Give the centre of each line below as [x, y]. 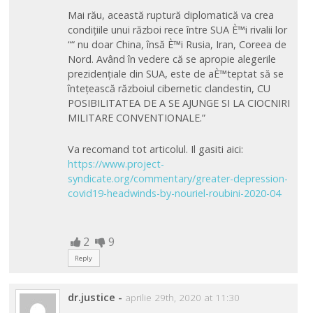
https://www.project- [116, 163]
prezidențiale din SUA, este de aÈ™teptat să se [175, 74]
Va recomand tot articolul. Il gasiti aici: [155, 149]
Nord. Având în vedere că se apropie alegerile [172, 59]
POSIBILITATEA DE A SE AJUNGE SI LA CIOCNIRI [179, 103]
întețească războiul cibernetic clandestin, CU [169, 89]
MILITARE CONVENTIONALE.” [136, 118]
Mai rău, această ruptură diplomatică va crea [170, 15]
